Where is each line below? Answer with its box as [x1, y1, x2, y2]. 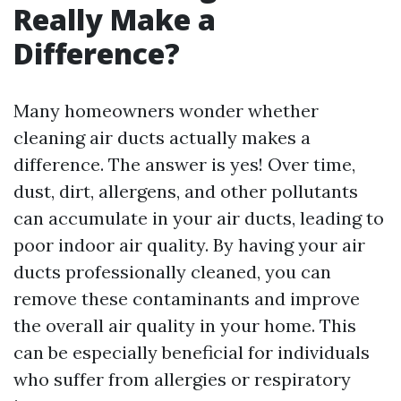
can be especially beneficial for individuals [13, 341, 370, 363]
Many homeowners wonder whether [13, 99, 319, 122]
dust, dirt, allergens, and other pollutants [13, 180, 358, 202]
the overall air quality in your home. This [13, 314, 356, 337]
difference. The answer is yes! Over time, [13, 153, 355, 175]
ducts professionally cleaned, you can [13, 260, 331, 283]
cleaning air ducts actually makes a [13, 126, 311, 149]
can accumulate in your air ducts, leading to [13, 207, 384, 229]
